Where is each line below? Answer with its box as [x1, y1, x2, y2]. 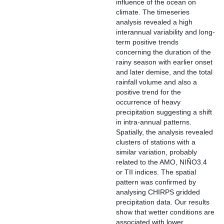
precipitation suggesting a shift [116, 108, 212, 116]
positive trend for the [116, 88, 181, 96]
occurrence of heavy [116, 98, 180, 106]
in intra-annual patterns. [116, 118, 191, 126]
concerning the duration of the [116, 48, 211, 56]
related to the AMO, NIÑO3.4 [116, 158, 207, 166]
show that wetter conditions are [116, 208, 214, 216]
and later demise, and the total [116, 68, 212, 76]
